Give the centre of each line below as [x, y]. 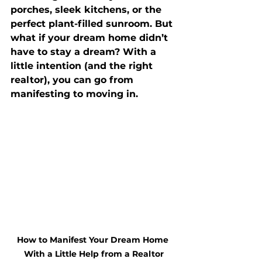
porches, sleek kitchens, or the [87, 10]
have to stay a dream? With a [85, 52]
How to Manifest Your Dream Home [94, 239]
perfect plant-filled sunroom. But [93, 24]
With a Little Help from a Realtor [94, 254]
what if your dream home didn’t [91, 38]
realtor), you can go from [73, 80]
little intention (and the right [83, 66]
